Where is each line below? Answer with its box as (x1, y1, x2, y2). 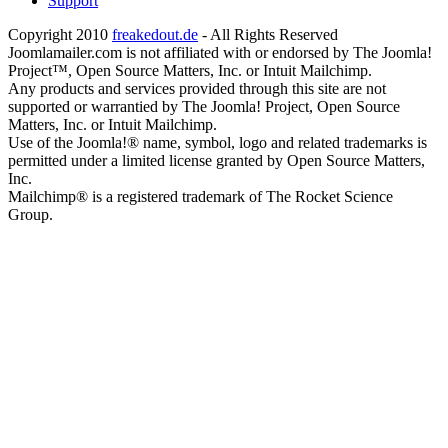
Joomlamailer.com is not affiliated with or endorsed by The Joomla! (8, 44, 432, 62)
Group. (8, 206, 53, 224)
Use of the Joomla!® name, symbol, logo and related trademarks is (8, 134, 427, 152)
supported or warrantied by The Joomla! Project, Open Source (8, 98, 400, 116)
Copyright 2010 (8, 26, 112, 44)
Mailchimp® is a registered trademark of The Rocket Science (8, 188, 393, 206)
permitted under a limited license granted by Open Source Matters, (8, 152, 425, 170)
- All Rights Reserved (198, 26, 338, 44)
